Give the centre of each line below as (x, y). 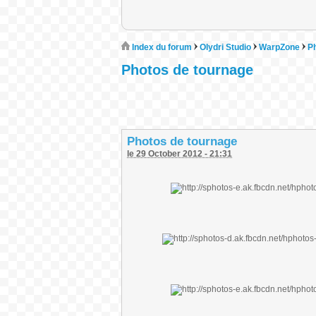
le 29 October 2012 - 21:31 (180, 154)
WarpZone (279, 47)
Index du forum (161, 47)
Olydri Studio (225, 47)
